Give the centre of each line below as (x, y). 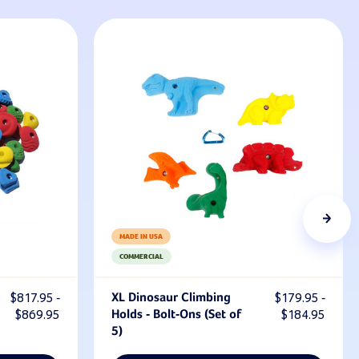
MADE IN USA (141, 236)
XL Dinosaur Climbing (171, 298)
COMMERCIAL (141, 256)
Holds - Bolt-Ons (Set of (176, 315)
